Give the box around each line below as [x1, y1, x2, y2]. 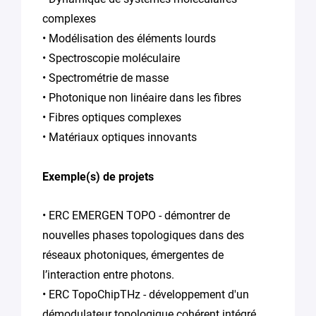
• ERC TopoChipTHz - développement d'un [42, 287, 249, 301]
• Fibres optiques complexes [42, 110, 181, 124]
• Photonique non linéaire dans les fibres [42, 90, 241, 104]
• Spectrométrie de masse [42, 71, 169, 85]
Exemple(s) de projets [42, 169, 154, 183]
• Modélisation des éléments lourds [42, 31, 216, 45]
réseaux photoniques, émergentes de [42, 248, 224, 262]
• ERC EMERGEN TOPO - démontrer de [42, 208, 230, 222]
